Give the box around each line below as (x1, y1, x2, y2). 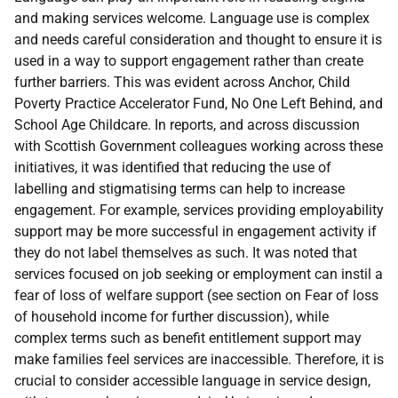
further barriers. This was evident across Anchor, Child (14, 74, 350, 91)
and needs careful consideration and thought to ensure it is (14, 31, 382, 48)
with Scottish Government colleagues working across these (14, 138, 383, 155)
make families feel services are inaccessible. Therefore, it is (14, 351, 384, 368)
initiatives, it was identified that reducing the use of (14, 159, 331, 176)
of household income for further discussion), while (14, 308, 329, 325)
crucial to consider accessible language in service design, (14, 372, 370, 389)
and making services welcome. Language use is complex (14, 10, 370, 27)
